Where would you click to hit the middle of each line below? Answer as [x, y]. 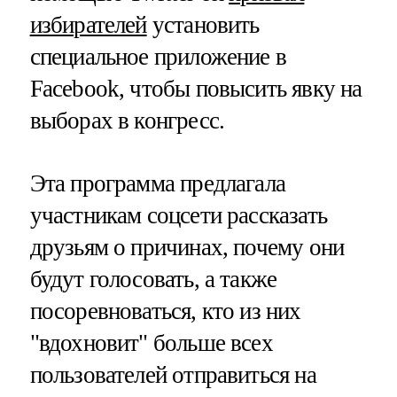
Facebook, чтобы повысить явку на [196, 89]
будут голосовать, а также [153, 280]
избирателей [88, 25]
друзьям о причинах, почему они [187, 248]
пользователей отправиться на [173, 375]
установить [203, 25]
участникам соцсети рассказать [178, 216]
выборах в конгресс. [127, 121]
